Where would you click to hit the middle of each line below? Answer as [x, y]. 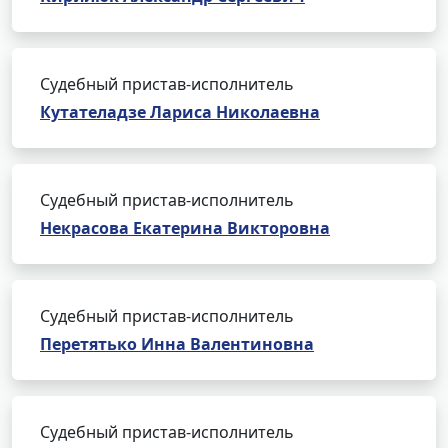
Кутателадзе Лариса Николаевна [180, 112]
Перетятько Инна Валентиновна [177, 344]
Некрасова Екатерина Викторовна [185, 228]
